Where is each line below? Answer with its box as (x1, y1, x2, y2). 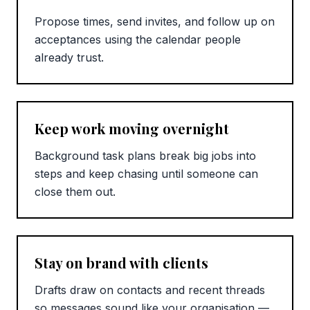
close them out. (35, 185, 116, 199)
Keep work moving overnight (35, 119, 229, 138)
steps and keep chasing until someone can (35, 167, 258, 181)
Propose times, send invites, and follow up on (35, 15, 275, 29)
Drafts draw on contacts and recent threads (35, 283, 265, 298)
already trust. (35, 51, 104, 65)
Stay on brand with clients (35, 253, 208, 273)
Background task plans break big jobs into (35, 149, 256, 163)
